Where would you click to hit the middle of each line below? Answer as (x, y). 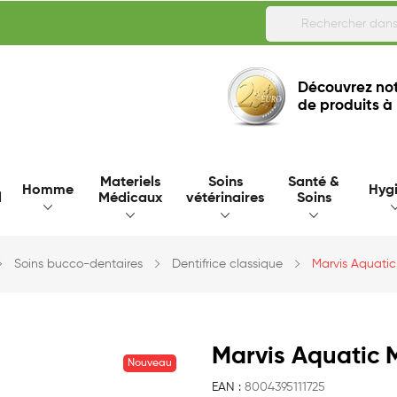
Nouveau (150, 364)
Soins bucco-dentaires (78, 265)
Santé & (314, 183)
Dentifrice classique (227, 265)
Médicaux (130, 199)
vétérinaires (225, 199)
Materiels (130, 183)
